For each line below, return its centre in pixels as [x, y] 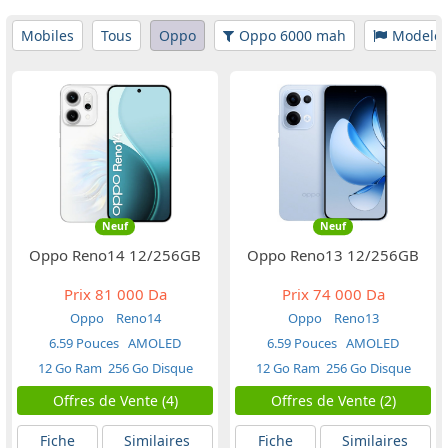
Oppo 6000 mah [292, 35]
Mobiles [47, 35]
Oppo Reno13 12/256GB [333, 255]
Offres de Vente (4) [115, 401]
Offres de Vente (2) [333, 401]
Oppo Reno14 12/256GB [115, 255]
